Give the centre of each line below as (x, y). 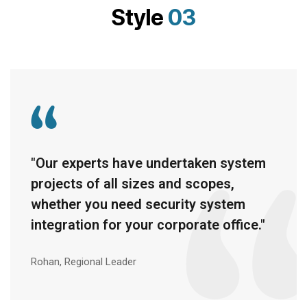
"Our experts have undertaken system (148, 163)
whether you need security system (138, 204)
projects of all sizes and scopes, (133, 184)
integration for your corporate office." (148, 225)
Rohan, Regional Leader (84, 262)
